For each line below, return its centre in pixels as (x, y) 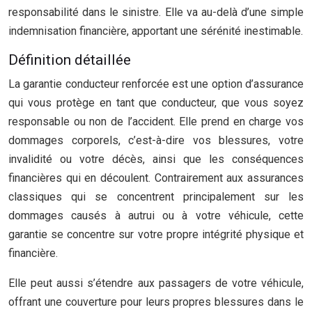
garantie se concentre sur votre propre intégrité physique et (156, 234)
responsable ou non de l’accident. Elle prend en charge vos (156, 122)
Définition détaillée (70, 60)
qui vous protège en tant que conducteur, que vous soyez (156, 103)
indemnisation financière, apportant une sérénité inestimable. (156, 31)
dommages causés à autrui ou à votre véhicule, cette (156, 216)
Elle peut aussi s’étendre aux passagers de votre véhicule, (156, 283)
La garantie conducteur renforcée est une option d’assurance (156, 84)
